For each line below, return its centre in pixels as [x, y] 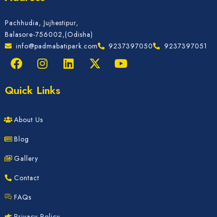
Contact [27, 178]
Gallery [26, 158]
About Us [29, 119]
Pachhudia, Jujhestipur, [42, 23]
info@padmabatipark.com [57, 46]
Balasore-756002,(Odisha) [49, 34]
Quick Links [33, 90]
